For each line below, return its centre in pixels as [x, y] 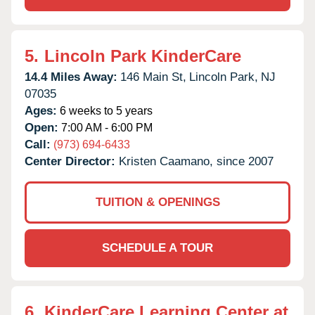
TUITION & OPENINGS [157, 202]
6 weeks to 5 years [105, 110]
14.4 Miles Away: [71, 77]
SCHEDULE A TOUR [157, 247]
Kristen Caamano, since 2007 [196, 161]
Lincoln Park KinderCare [143, 56]
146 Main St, [153, 77]
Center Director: [72, 161]
